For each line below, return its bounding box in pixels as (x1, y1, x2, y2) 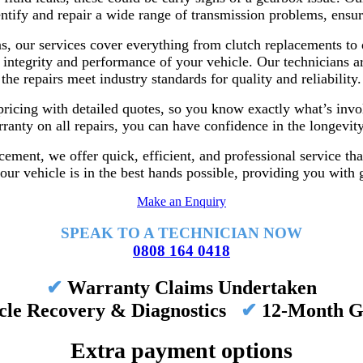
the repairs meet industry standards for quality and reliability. (2, 70, 361, 88)
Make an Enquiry (137, 194, 226, 209)
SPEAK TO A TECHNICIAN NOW (61, 224, 302, 241)
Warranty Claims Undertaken (62, 276, 317, 298)
